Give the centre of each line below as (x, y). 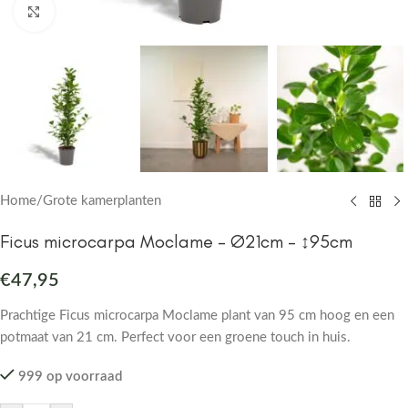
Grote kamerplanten (102, 201)
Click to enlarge (96, 11)
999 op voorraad (70, 377)
